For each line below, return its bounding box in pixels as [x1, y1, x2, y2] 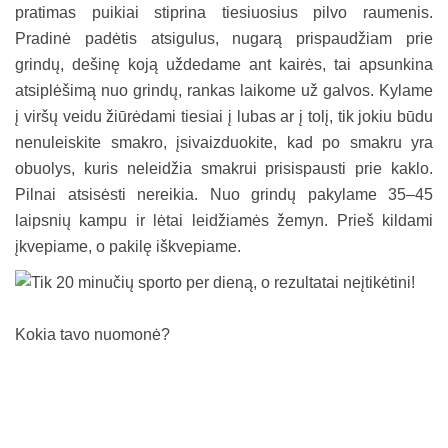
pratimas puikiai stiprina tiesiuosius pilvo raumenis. [15, 3, 433, 21]
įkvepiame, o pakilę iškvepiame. [15, 237, 241, 255]
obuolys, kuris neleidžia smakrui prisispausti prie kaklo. [15, 159, 433, 177]
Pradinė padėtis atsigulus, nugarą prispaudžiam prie [15, 29, 433, 47]
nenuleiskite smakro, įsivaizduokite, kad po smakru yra [15, 133, 433, 151]
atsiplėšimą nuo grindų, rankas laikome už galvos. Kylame [15, 81, 433, 99]
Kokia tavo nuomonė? [15, 325, 170, 343]
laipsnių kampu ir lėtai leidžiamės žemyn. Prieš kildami [15, 211, 433, 229]
